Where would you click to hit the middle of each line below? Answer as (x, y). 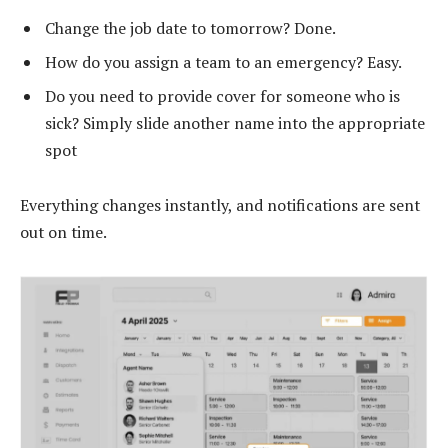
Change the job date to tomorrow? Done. (190, 27)
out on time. (63, 232)
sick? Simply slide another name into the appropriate (235, 122)
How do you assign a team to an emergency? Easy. (223, 61)
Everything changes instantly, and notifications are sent (220, 205)
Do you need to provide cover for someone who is (222, 95)
